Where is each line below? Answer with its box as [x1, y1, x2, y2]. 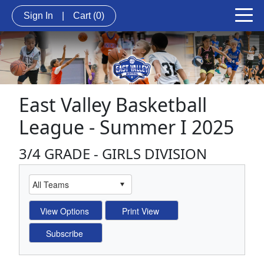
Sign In [24, 10, 53, 21]
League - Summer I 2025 [19, 114, 234, 140]
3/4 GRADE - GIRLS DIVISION [19, 143, 207, 163]
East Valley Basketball [19, 91, 207, 117]
